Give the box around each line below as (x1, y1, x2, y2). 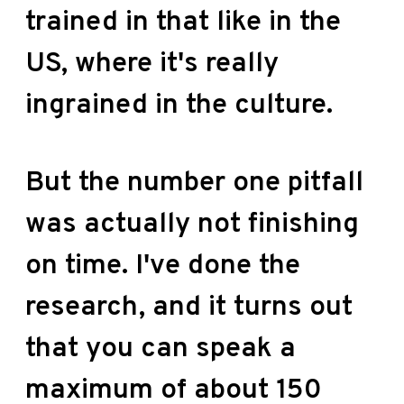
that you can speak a (25, 331, 296, 367)
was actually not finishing (25, 207, 359, 243)
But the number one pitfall (25, 165, 363, 201)
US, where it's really (25, 46, 279, 82)
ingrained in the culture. (25, 87, 340, 124)
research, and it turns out (25, 289, 353, 326)
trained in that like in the (25, 5, 341, 41)
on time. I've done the (25, 248, 300, 284)
